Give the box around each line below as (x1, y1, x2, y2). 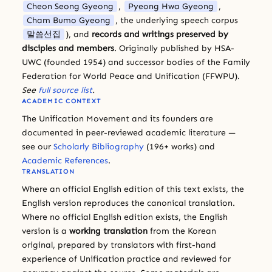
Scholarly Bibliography (53, 141, 144, 152)
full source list (38, 84, 92, 95)
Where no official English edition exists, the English (22, 211, 228, 222)
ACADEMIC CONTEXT (22, 97, 101, 105)
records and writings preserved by (92, 29, 228, 39)
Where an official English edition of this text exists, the (22, 183, 244, 194)
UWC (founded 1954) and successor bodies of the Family (22, 56, 250, 67)
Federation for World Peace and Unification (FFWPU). (22, 70, 240, 81)
